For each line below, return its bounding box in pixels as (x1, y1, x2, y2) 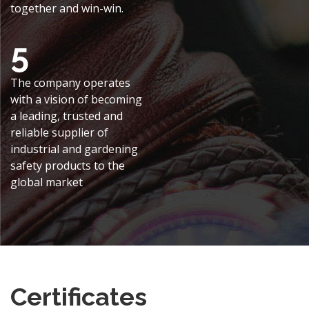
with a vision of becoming (10, 92, 142, 108)
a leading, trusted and (10, 108, 123, 124)
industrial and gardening (10, 141, 138, 157)
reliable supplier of (10, 125, 108, 141)
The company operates (10, 75, 130, 91)
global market (10, 175, 83, 190)
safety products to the (10, 158, 125, 174)
